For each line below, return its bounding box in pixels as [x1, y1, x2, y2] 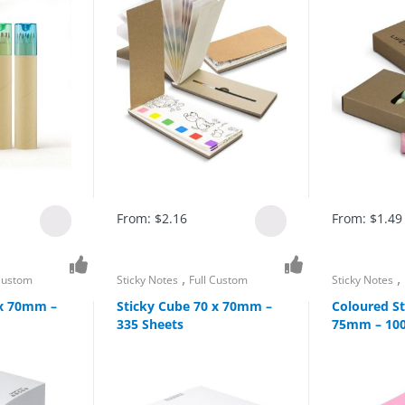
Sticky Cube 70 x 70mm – [117, 297, 273, 315]
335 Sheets [117, 315, 184, 333]
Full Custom [189, 272, 249, 288]
